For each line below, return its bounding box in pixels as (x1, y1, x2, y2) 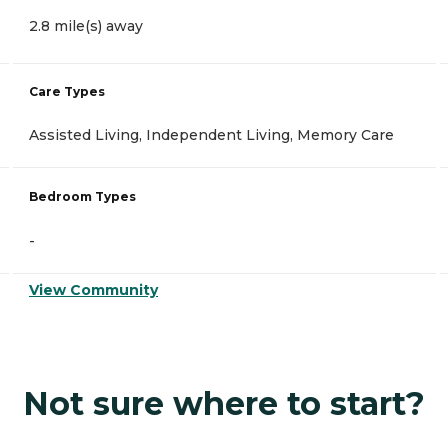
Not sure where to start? (23, 384, 425, 424)
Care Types (29, 84, 105, 100)
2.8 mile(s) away (29, 17, 143, 36)
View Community (29, 281, 158, 300)
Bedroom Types (29, 189, 136, 205)
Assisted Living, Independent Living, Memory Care (29, 126, 394, 145)
